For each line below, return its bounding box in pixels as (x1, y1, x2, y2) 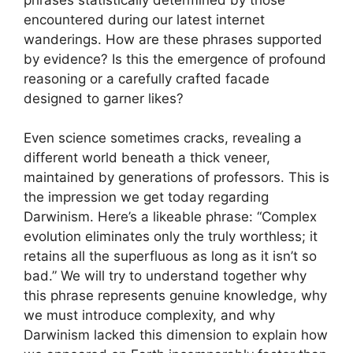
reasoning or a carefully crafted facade (24, 70, 269, 87)
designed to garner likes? (24, 90, 184, 106)
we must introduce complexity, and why (24, 307, 275, 324)
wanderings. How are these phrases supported (24, 31, 322, 47)
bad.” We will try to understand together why (24, 268, 307, 284)
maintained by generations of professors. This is (24, 169, 329, 186)
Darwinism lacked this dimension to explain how (24, 327, 328, 344)
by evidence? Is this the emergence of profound (24, 50, 326, 67)
